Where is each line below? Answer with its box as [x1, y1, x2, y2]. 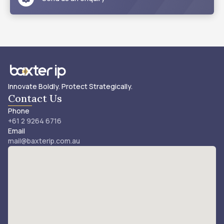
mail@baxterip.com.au [8, 136, 80, 145]
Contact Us [8, 92, 62, 104]
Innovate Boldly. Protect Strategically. [8, 81, 132, 91]
